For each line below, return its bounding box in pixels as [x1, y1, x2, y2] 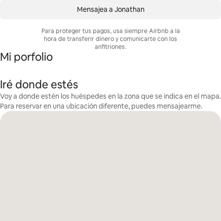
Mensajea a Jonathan [76, 5, 145, 14]
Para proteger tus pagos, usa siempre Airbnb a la [41, 27, 180, 35]
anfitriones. [95, 43, 126, 51]
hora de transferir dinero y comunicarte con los [44, 35, 177, 43]
